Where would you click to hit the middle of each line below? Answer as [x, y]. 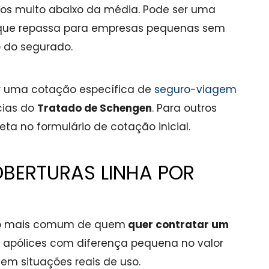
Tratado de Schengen [95, 108]
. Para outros [184, 108]
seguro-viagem [195, 89]
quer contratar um [177, 225]
